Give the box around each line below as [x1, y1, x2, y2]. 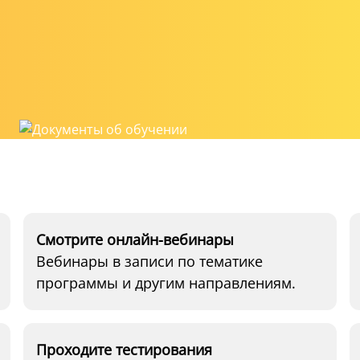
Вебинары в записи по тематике [36, 252, 264, 271]
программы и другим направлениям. [36, 273, 297, 292]
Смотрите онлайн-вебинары [36, 230, 235, 249]
